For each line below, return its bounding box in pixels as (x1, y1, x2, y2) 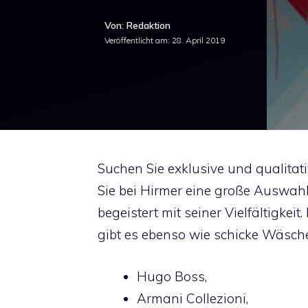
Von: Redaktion (104, 19, 170, 32)
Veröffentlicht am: (104, 35, 172, 45)
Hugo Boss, (137, 267, 207, 285)
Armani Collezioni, (137, 289, 248, 307)
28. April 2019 (172, 35, 225, 45)
